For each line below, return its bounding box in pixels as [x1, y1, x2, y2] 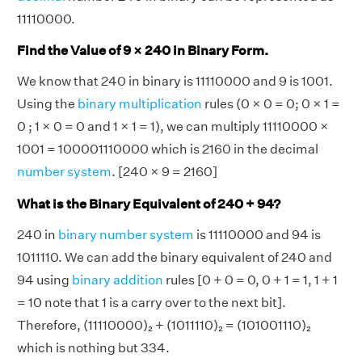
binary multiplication [78, 96, 202, 112]
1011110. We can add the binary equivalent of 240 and [17, 249, 332, 265]
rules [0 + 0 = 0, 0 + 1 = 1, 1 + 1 [163, 271, 338, 288]
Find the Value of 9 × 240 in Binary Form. [17, 43, 268, 59]
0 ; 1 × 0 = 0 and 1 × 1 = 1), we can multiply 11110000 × [17, 119, 329, 135]
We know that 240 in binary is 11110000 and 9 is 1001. [17, 74, 333, 90]
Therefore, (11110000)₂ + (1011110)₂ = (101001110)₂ [17, 317, 311, 333]
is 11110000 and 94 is [194, 226, 321, 242]
